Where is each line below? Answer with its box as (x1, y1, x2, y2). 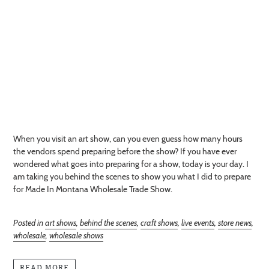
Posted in (13, 217, 45, 229)
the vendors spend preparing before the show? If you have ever (13, 146, 237, 157)
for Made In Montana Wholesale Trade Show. (13, 184, 172, 195)
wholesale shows (49, 230, 103, 241)
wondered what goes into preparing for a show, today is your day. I (13, 159, 249, 170)
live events (181, 217, 214, 229)
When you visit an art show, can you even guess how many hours (13, 133, 243, 145)
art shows (45, 217, 76, 229)
